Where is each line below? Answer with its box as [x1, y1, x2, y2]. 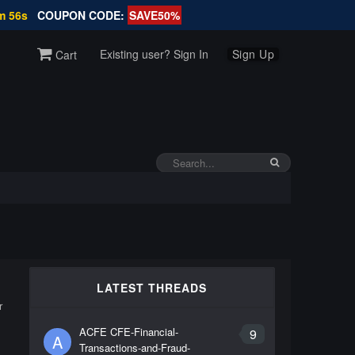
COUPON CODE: [36, 7, 128, 23]
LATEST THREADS [97, 280, 207, 296]
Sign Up [231, 45, 275, 62]
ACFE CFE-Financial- [78, 324, 178, 339]
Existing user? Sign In [99, 45, 208, 62]
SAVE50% [128, 7, 180, 23]
